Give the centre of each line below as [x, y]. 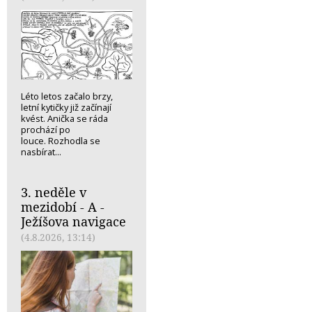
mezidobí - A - [63, 206]
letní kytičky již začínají [66, 107]
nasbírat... [41, 151]
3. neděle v [54, 192]
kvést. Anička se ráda [64, 118]
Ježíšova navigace [73, 221]
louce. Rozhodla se [61, 140]
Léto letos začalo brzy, [67, 96]
